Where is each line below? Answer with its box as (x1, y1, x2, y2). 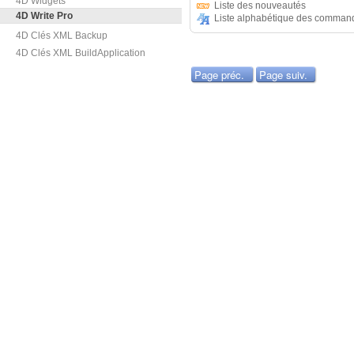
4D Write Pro (16, 10, 73, 21)
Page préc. (194, 67, 244, 83)
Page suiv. (258, 67, 307, 83)
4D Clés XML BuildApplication (16, 47, 145, 58)
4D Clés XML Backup (16, 30, 107, 41)
